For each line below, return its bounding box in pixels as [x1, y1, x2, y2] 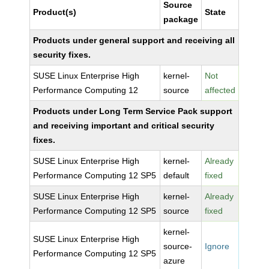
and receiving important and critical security [33, 121, 215, 130]
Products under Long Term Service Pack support [33, 106, 233, 116]
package [163, 14, 199, 24]
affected [205, 85, 236, 95]
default [163, 171, 190, 180]
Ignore [205, 241, 230, 251]
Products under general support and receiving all [33, 35, 235, 45]
